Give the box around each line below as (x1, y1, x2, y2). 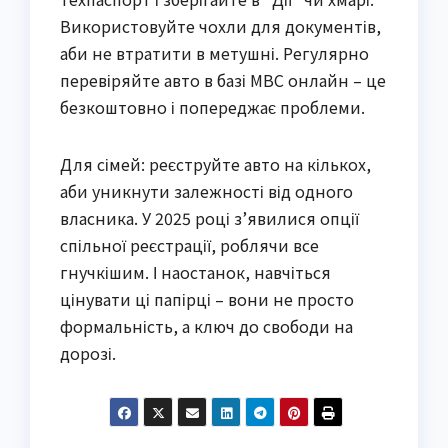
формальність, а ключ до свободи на (60, 313, 353, 338)
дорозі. (60, 340, 116, 365)
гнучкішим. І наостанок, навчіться (60, 259, 331, 284)
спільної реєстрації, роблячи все (60, 232, 319, 257)
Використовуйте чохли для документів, (60, 13, 381, 38)
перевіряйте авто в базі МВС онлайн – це (60, 67, 386, 92)
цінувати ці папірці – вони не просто (60, 286, 354, 311)
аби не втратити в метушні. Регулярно (60, 40, 369, 65)
